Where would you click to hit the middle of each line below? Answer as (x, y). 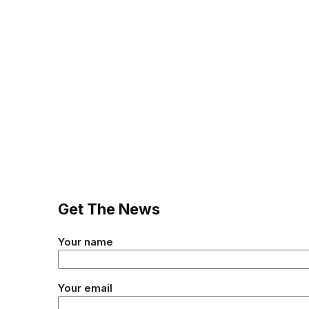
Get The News (109, 209)
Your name (86, 241)
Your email (85, 288)
